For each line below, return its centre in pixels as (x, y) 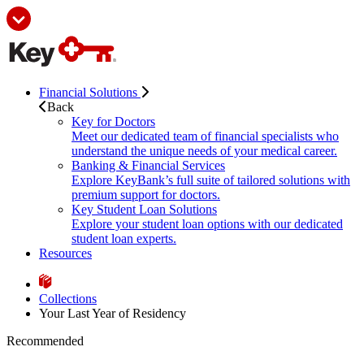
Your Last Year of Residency (113, 313)
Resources (65, 253)
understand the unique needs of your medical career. (204, 150)
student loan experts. (124, 238)
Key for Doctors (113, 121)
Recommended (45, 340)
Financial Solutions (90, 92)
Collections (68, 298)
